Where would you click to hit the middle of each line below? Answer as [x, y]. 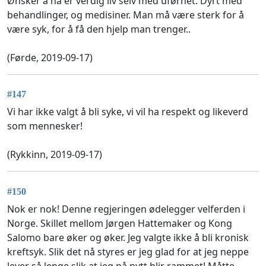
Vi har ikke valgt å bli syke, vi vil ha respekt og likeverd [128, 112]
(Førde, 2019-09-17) [50, 58]
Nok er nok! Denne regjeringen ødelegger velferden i [126, 209]
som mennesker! [45, 126]
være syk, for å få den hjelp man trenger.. [99, 29]
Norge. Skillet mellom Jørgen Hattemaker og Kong [120, 223]
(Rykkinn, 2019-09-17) [55, 155]
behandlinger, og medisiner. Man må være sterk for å [126, 15]
